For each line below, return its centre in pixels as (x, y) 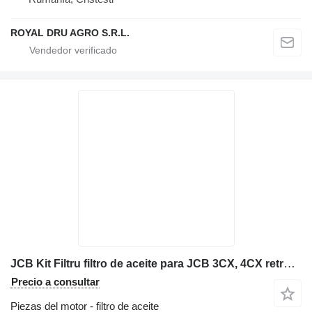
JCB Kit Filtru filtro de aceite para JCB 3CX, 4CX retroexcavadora (289, 264)
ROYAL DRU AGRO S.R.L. (70, 33)
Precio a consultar (55, 282)
